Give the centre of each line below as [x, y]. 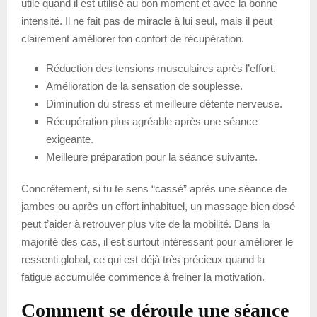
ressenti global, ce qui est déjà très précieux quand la [143, 259]
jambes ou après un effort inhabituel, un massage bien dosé [158, 206]
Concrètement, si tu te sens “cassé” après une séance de [154, 188]
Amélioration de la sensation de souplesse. [144, 86]
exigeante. [70, 139]
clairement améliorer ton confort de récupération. [133, 38]
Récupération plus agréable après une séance [152, 121]
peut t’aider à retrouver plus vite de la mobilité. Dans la [145, 224]
